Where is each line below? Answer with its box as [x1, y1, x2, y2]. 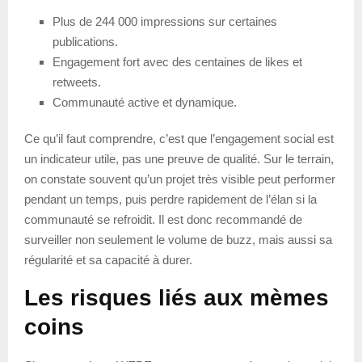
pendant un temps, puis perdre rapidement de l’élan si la [24, 192, 317, 206]
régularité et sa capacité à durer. [24, 252, 192, 267]
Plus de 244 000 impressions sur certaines [53, 14, 277, 28]
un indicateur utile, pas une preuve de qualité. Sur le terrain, [24, 151, 334, 166]
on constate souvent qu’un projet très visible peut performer [24, 171, 335, 186]
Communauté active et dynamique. [53, 95, 237, 109]
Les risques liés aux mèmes [24, 284, 329, 310]
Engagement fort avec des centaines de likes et [53, 54, 302, 69]
